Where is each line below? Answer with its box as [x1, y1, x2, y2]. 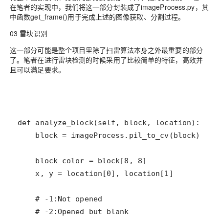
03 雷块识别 [10, 28, 47, 39]
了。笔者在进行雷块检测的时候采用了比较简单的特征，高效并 [10, 55, 203, 65]
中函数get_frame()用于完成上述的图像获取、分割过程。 [10, 12, 185, 22]
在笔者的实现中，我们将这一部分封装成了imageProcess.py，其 [10, 2, 209, 12]
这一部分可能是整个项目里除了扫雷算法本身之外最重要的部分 [10, 45, 203, 55]
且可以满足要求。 [10, 65, 65, 75]
